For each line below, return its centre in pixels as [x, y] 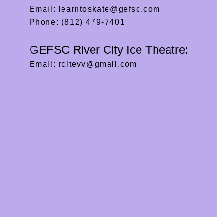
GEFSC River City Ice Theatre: [110, 50]
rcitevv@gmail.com [98, 64]
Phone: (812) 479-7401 [77, 22]
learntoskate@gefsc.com [109, 9]
